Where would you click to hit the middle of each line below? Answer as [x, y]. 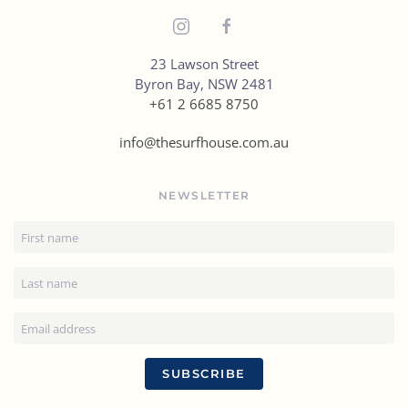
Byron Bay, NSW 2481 [204, 84]
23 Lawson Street [204, 64]
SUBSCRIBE [204, 373]
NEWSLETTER [204, 195]
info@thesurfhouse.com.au [204, 142]
